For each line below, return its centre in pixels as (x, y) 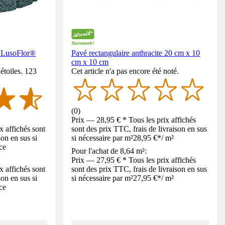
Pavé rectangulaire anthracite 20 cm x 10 (136, 53)
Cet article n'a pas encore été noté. (125, 71)
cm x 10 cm (90, 62)
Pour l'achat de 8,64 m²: (109, 151)
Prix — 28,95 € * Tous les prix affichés (134, 120)
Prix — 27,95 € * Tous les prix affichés (134, 160)
